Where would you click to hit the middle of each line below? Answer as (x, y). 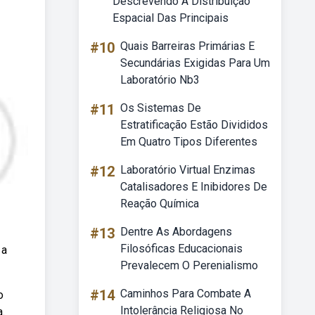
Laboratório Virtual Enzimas (188, 170)
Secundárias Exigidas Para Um (195, 63)
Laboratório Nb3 (160, 80)
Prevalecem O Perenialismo (189, 265)
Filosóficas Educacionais (181, 249)
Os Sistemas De (161, 108)
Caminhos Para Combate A (186, 294)
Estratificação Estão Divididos (194, 125)
